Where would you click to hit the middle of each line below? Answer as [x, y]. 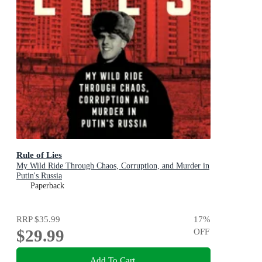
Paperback [47, 185]
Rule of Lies [39, 154]
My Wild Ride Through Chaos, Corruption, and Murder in [113, 166]
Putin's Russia [39, 175]
